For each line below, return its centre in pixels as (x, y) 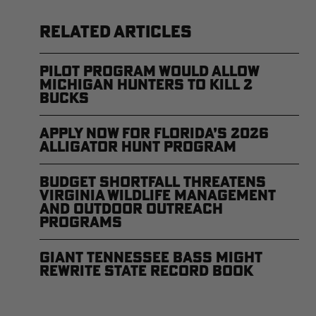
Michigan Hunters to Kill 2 (146, 84)
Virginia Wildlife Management (158, 195)
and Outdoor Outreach (131, 208)
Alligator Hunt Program (138, 146)
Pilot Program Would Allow (149, 71)
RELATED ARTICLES (116, 31)
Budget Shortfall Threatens (153, 181)
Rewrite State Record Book (146, 270)
